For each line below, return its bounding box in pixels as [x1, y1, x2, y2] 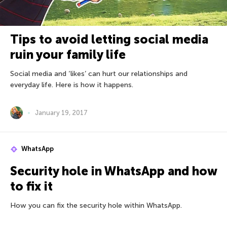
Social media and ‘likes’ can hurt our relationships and [10, 69, 187, 79]
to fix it [10, 179, 53, 194]
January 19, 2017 [35, 109, 88, 117]
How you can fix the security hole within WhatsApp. [10, 201, 182, 210]
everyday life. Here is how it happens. [10, 81, 133, 90]
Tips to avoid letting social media [10, 32, 208, 47]
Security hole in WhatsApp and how [10, 164, 217, 179]
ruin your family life [10, 47, 126, 62]
